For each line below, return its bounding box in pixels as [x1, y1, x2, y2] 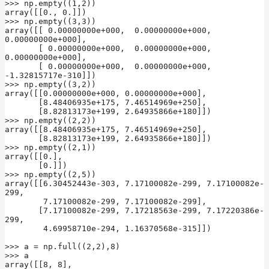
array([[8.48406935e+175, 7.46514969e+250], [5, 124, 207, 134]
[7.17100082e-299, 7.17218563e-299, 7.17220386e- [5, 205, 38, 215]
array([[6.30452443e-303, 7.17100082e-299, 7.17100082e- [5, 178, 264, 188]
